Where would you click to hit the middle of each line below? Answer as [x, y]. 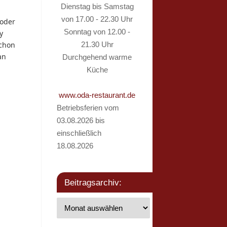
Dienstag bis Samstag [97, 7]
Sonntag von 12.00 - [97, 32]
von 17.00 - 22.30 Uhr [97, 19]
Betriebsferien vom [88, 108]
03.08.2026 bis [81, 121]
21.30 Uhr [97, 45]
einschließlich [79, 133]
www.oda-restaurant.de [97, 95]
